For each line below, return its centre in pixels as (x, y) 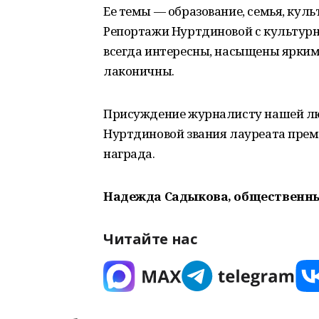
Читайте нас (150, 239)
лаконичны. (139, 71)
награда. (129, 153)
